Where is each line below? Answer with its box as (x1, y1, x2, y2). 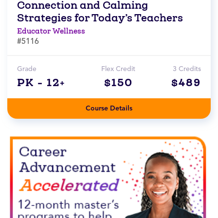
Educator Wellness (17, 26, 85, 36)
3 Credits (173, 65, 201, 73)
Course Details (86, 104, 132, 113)
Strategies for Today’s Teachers (17, 11, 183, 25)
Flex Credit (101, 65, 135, 73)
